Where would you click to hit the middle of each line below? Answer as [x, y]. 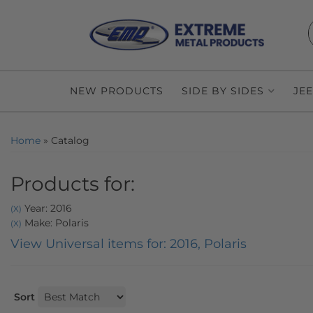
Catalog [70, 140]
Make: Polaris [55, 223]
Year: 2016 [47, 208]
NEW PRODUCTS [117, 91]
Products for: [73, 184]
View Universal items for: [90, 244]
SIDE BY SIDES [223, 91]
